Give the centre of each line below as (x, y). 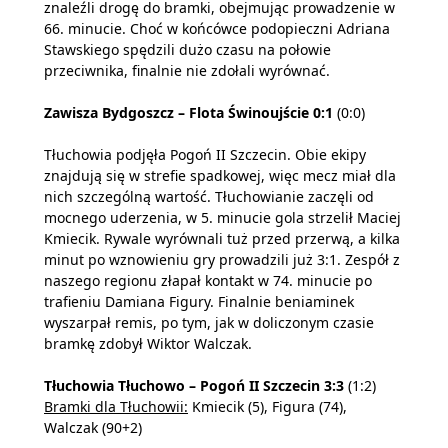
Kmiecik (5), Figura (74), (267, 406)
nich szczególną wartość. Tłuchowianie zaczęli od (209, 196)
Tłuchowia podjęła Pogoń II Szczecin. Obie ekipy (205, 154)
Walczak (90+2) (93, 427)
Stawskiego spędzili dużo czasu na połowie (187, 49)
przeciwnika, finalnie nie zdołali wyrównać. (187, 70)
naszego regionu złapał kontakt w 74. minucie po (208, 280)
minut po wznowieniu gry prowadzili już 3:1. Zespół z (222, 259)
